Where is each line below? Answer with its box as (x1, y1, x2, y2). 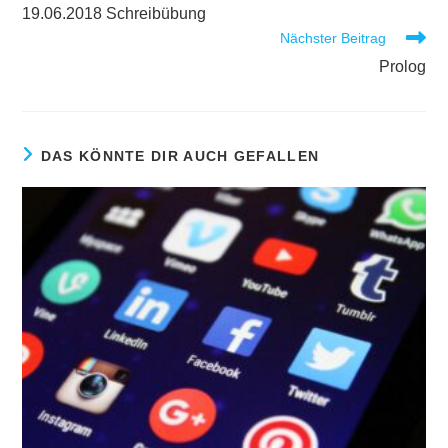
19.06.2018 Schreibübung (22, 5, 207, 22)
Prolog (378, 58, 426, 75)
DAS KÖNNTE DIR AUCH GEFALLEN (40, 148, 320, 164)
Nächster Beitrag (279, 30, 386, 46)
